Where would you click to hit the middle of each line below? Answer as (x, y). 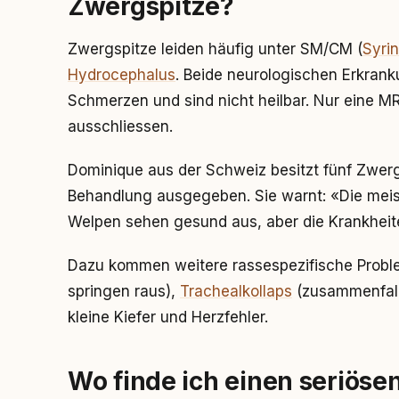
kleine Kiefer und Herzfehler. (168, 317)
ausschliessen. (120, 126)
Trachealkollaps (236, 291)
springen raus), (124, 291)
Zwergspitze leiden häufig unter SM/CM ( (215, 49)
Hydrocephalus (122, 75)
